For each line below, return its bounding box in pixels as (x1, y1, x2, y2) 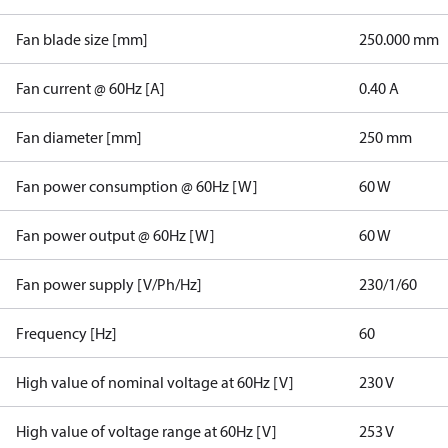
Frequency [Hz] (16, 323, 117, 343)
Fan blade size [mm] (16, 29, 148, 49)
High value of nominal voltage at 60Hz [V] (16, 372, 294, 392)
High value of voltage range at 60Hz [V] (16, 421, 277, 441)
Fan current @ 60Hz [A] (16, 78, 165, 98)
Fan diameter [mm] (16, 127, 142, 147)
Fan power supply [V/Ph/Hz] (16, 274, 202, 294)
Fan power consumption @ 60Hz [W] (16, 176, 258, 196)
